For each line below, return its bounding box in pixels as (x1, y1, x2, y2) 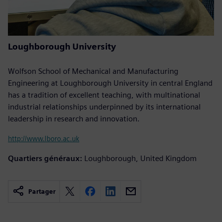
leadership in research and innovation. (8, 113, 140, 123)
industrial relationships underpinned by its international (8, 102, 201, 111)
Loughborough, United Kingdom (84, 153, 197, 163)
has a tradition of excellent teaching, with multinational (8, 90, 200, 100)
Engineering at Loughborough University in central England (8, 78, 213, 88)
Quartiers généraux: (8, 153, 82, 163)
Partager (28, 187, 55, 195)
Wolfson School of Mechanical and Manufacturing (8, 66, 178, 76)
